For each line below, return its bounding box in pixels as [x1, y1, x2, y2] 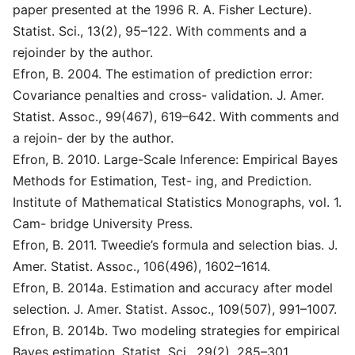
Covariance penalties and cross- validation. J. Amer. [13, 87, 324, 103]
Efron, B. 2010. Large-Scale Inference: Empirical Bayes [13, 151, 338, 167]
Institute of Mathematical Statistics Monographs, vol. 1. [13, 194, 342, 210]
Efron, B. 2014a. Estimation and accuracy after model [13, 280, 333, 296]
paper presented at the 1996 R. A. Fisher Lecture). [13, 2, 311, 17]
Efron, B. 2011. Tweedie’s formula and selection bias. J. [13, 237, 338, 253]
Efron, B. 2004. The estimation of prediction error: [13, 66, 312, 82]
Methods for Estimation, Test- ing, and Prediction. [13, 173, 311, 189]
